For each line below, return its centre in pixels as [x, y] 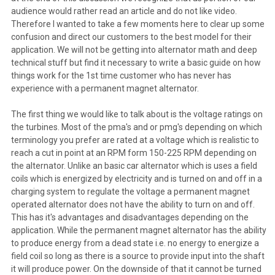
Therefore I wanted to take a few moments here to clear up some [137, 24]
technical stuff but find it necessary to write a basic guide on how [136, 62]
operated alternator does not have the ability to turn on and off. [133, 204]
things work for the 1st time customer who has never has [121, 75]
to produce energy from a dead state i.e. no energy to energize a [135, 243]
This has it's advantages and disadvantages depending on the [130, 217]
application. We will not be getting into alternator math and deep [134, 49]
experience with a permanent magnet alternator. [106, 88]
